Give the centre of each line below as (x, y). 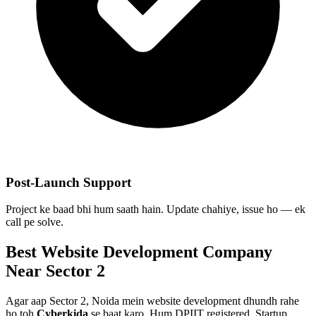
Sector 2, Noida (84, 301)
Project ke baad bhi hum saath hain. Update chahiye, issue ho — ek (156, 209)
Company (235, 252)
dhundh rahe (270, 301)
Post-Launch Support (68, 182)
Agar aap (28, 301)
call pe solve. (35, 222)
